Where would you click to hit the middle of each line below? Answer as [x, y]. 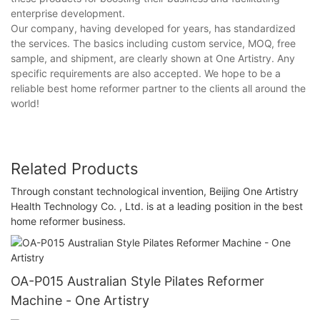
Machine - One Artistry [80, 300]
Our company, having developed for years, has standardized [153, 28]
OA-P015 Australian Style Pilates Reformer [137, 281]
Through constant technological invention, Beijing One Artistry [155, 191]
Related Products [75, 168]
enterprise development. [68, 13]
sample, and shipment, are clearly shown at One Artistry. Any [153, 58]
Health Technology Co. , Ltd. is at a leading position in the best [157, 206]
